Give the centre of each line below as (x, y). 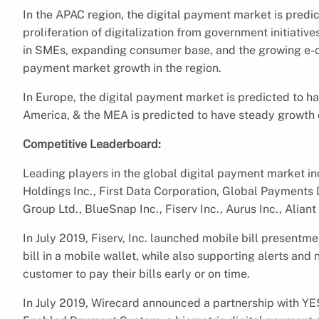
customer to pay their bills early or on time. (136, 273)
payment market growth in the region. (124, 68)
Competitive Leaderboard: (92, 144)
